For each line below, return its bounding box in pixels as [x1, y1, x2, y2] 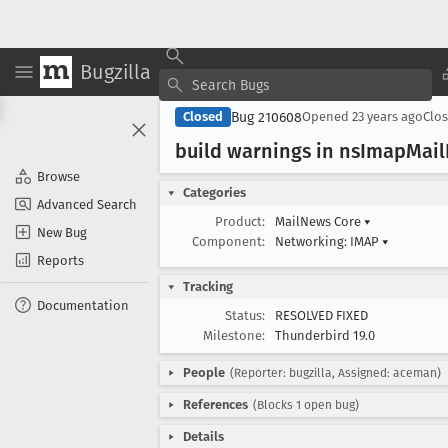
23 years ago [352, 109, 423, 124]
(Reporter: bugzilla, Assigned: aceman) [230, 366, 441, 380]
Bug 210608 [231, 108, 302, 126]
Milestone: [203, 328, 265, 343]
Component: [192, 234, 265, 249]
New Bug [37, 224, 87, 240]
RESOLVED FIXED [275, 308, 368, 323]
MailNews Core [275, 214, 364, 229]
